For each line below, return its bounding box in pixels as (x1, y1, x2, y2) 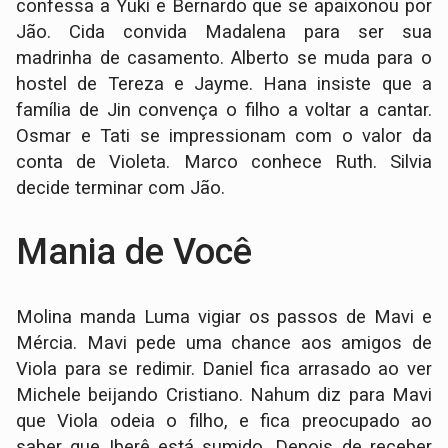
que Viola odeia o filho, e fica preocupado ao (16, 410, 432, 433)
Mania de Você (16, 231, 253, 274)
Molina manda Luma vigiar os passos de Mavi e (16, 306, 432, 329)
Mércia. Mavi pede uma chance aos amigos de (16, 332, 432, 355)
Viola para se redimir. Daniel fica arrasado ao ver (16, 358, 432, 381)
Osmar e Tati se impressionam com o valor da (16, 125, 432, 148)
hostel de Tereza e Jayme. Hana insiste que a (16, 73, 432, 96)
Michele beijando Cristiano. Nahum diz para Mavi (16, 384, 432, 407)
